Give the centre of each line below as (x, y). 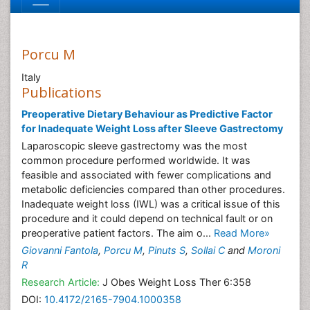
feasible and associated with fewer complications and (146, 175)
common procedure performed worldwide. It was (136, 160)
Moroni (264, 250)
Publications (62, 92)
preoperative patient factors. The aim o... (118, 233)
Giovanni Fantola (60, 250)
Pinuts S (167, 250)
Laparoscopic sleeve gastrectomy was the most (134, 146)
